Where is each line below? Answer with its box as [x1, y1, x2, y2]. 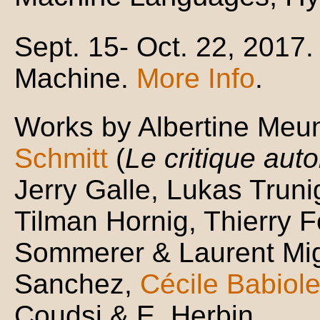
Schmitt [14, 143, 108, 174]
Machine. [14, 63, 136, 94]
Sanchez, [14, 269, 140, 300]
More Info [136, 63, 255, 94]
